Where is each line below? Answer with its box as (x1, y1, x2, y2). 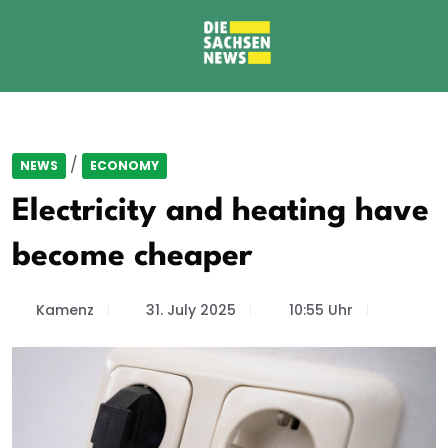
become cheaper (12, 241, 252, 272)
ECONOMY (90, 157, 159, 174)
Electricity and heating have (12, 196, 429, 227)
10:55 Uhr (288, 300, 353, 320)
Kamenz (35, 300, 94, 320)
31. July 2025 (146, 300, 236, 320)
